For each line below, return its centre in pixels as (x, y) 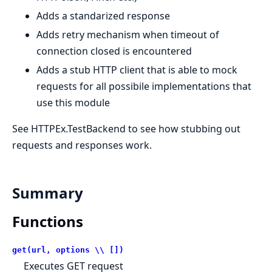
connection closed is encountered (114, 51)
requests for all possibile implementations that (144, 86)
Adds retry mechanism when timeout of (128, 35)
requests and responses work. (82, 145)
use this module (73, 103)
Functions (48, 221)
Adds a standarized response (103, 16)
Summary (48, 192)
